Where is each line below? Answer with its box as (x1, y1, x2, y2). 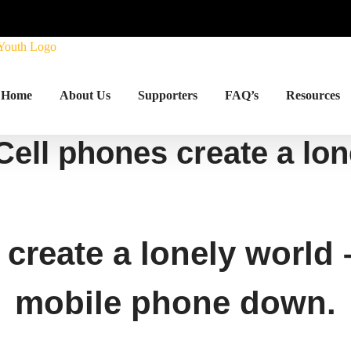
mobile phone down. (15, 284, 336, 322)
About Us (59, 89, 110, 102)
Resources (285, 89, 340, 102)
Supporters (137, 89, 197, 102)
